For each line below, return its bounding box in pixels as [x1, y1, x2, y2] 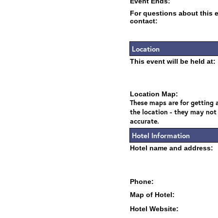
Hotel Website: [130, 205, 179, 213]
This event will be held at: [130, 57, 216, 65]
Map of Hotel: [130, 191, 175, 199]
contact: [130, 17, 158, 25]
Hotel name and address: [130, 144, 213, 152]
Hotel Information [132, 130, 190, 140]
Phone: [130, 178, 154, 185]
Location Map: [130, 90, 178, 98]
